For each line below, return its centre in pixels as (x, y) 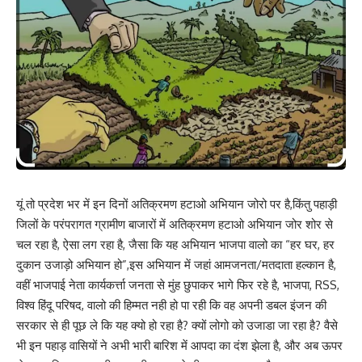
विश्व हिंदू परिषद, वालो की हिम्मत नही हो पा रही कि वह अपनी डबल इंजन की (171, 305)
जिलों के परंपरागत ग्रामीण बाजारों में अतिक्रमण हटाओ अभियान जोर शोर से (175, 224)
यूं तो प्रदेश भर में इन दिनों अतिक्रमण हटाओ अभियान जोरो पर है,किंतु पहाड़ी (177, 204)
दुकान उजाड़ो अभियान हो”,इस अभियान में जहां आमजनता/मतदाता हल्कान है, (176, 264)
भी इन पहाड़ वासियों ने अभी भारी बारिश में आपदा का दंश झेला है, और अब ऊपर (179, 345)
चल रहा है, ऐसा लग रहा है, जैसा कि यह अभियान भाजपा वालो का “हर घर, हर (175, 244)
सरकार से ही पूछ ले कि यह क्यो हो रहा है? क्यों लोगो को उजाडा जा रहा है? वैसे (177, 325)
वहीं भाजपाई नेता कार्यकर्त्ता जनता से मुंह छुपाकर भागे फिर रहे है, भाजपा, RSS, (178, 284)
